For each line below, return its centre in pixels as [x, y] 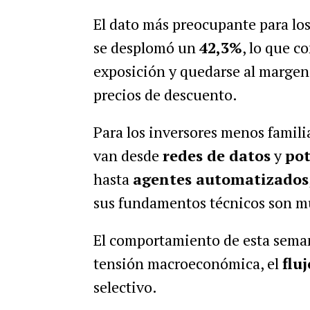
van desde [128, 155]
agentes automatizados [220, 179]
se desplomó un [146, 47]
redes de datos [216, 155]
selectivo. [125, 287]
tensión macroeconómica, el [188, 263]
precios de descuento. [165, 94]
